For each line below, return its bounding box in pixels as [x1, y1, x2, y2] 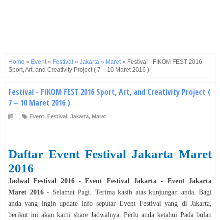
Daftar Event [8, 147, 85, 161]
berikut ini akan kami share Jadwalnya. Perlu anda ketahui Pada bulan [8, 211, 212, 219]
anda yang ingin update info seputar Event [8, 199, 139, 207]
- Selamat [43, 188, 78, 196]
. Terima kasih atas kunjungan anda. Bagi [90, 188, 212, 196]
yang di [161, 199, 191, 207]
